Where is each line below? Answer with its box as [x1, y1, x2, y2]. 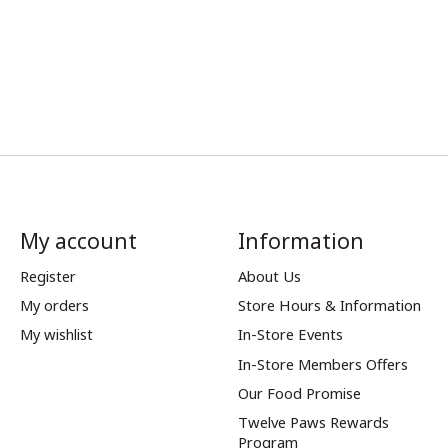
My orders [19, 295, 89, 316]
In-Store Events [237, 324, 343, 345]
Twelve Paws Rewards [237, 411, 389, 432]
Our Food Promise [237, 382, 361, 403]
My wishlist [19, 324, 93, 345]
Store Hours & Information [237, 295, 421, 316]
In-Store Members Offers [237, 353, 408, 374]
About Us [237, 266, 301, 287]
